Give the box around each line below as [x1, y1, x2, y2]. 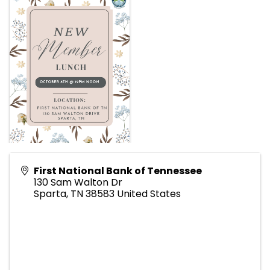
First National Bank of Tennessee [34, 164, 202, 178]
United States [117, 187, 181, 201]
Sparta [34, 187, 66, 201]
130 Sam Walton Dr [34, 175, 122, 190]
